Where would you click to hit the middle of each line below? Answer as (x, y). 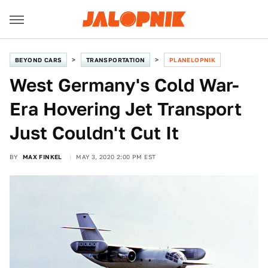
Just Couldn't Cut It (94, 133)
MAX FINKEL (42, 157)
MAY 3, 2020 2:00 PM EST (116, 157)
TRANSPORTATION (115, 60)
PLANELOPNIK (192, 60)
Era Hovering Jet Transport (126, 109)
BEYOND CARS (39, 60)
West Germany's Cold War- (124, 85)
